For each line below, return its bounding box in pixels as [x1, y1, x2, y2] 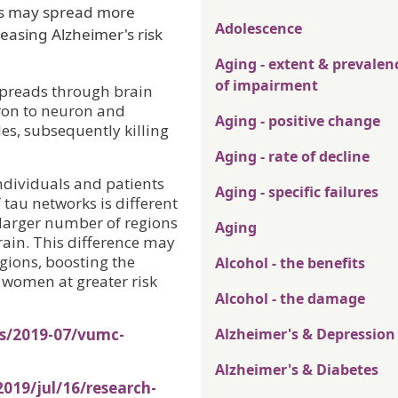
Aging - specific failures [215, 182, 378, 203]
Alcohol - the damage [215, 289, 365, 309]
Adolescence [215, 19, 302, 39]
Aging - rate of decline [215, 147, 370, 167]
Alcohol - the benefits [215, 253, 365, 274]
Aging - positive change [215, 111, 380, 131]
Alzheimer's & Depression [215, 324, 395, 345]
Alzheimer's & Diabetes [215, 360, 378, 380]
